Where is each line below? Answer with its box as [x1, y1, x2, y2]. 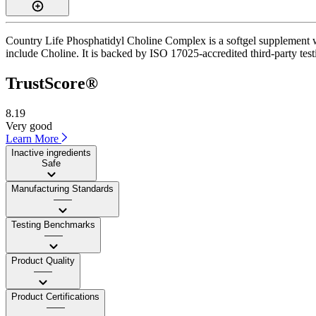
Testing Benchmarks [11, 219, 95, 230]
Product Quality [11, 255, 75, 266]
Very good [6, 119, 52, 132]
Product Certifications [11, 291, 99, 302]
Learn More [6, 132, 61, 145]
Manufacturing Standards [11, 183, 114, 194]
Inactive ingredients [11, 147, 91, 158]
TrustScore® [6, 73, 98, 92]
